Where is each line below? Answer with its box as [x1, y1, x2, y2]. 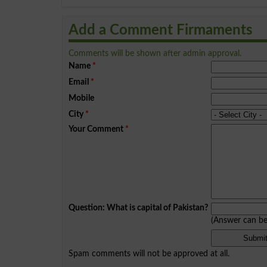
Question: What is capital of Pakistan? [69, 203, 208, 212]
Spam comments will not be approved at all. [69, 249, 229, 258]
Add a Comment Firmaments [69, 23, 253, 38]
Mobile [69, 93, 94, 103]
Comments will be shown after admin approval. [69, 48, 241, 58]
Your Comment [69, 124, 123, 133]
